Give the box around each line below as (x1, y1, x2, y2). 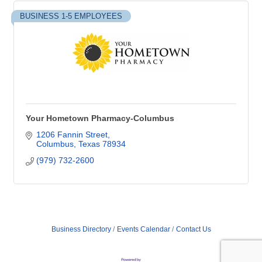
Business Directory (51, 225, 111, 233)
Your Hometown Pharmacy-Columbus (26, 113, 174, 123)
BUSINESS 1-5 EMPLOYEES (20, 12, 122, 20)
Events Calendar (116, 225, 170, 233)
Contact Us (175, 225, 211, 233)
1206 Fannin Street (36, 130, 108, 139)
